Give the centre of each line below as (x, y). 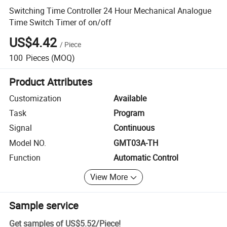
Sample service (44, 205)
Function (25, 158)
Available (130, 98)
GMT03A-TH (136, 143)
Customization (35, 98)
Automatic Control (146, 158)
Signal (21, 128)
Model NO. (28, 143)
